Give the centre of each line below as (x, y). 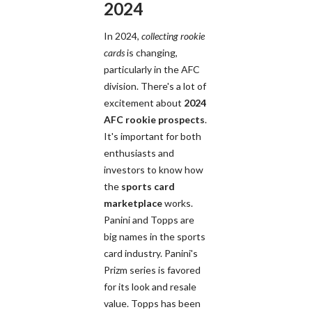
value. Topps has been (152, 303)
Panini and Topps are (149, 219)
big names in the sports (155, 236)
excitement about (144, 102)
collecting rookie (173, 36)
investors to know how (154, 169)
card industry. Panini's (151, 253)
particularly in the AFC (152, 69)
